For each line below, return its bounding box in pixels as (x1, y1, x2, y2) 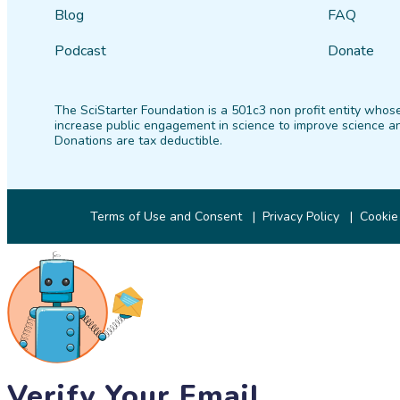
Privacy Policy (262, 208, 340, 225)
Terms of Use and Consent (90, 208, 243, 225)
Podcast (54, 41, 107, 61)
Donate (327, 41, 374, 61)
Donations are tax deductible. (54, 132, 223, 149)
